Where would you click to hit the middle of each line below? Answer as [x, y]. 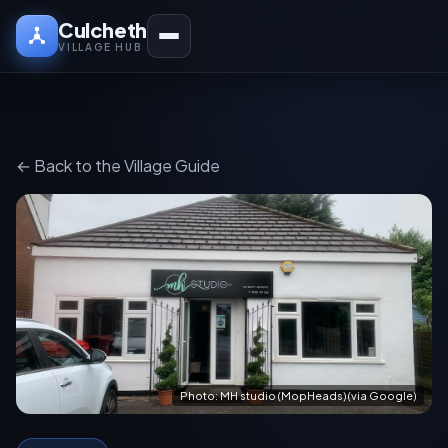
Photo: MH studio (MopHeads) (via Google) [298, 395]
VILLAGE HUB [100, 47]
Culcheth [102, 29]
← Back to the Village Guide [118, 165]
